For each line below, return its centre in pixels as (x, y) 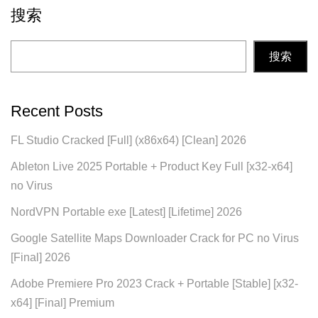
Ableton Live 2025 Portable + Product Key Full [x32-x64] (152, 166)
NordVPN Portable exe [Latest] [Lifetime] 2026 (126, 212)
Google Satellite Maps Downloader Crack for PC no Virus (155, 238)
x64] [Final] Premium (62, 303)
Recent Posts (57, 111)
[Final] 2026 (40, 257)
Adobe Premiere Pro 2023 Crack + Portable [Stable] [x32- (154, 284)
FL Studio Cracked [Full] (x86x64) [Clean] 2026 (128, 140)
